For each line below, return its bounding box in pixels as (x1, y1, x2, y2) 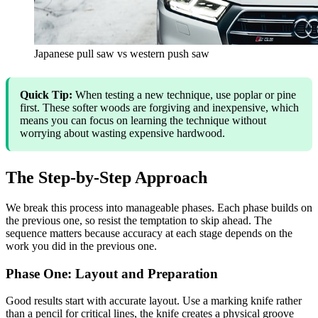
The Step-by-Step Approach (6, 168, 207, 187)
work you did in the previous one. (6, 239, 157, 252)
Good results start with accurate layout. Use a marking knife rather (6, 295, 302, 307)
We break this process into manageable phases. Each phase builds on (6, 201, 312, 214)
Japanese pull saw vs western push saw (34, 47, 209, 60)
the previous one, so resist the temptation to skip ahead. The (6, 214, 272, 226)
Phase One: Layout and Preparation (6, 265, 218, 281)
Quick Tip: (20, 88, 72, 101)
